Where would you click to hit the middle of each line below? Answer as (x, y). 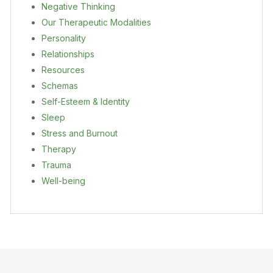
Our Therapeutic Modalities (96, 22)
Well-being (63, 180)
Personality (64, 38)
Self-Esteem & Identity (86, 101)
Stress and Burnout (80, 133)
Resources (63, 69)
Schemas (60, 85)
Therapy (59, 149)
